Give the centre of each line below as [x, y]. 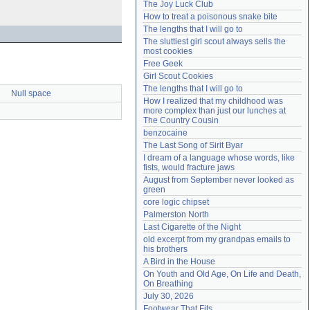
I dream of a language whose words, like [219, 158]
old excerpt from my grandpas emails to [217, 239]
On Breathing [168, 284]
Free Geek [163, 64]
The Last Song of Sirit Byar [193, 145]
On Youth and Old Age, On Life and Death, [222, 274]
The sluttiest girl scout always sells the [215, 42]
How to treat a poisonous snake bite [210, 17]
